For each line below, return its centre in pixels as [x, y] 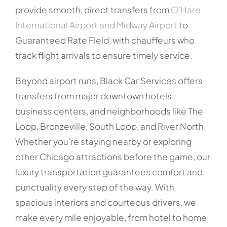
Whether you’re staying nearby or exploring [103, 141]
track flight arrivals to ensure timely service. [104, 55]
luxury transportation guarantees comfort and [109, 172]
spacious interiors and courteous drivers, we [105, 202]
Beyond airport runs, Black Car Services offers [109, 80]
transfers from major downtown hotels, [94, 96]
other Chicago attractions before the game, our [112, 156]
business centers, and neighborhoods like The [109, 111]
